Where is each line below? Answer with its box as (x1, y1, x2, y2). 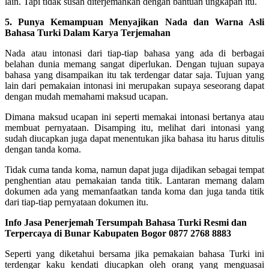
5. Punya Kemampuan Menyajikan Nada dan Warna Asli (5, 16, 264, 27)
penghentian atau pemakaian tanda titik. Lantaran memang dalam (5, 175, 264, 186)
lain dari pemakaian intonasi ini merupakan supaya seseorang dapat (5, 80, 264, 91)
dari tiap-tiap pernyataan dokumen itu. (5, 196, 148, 207)
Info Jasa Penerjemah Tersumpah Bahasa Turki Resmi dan (5, 217, 247, 228)
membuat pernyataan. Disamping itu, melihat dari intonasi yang (5, 122, 264, 133)
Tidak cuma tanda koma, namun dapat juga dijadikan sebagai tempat (5, 164, 264, 175)
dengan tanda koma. (5, 144, 81, 154)
